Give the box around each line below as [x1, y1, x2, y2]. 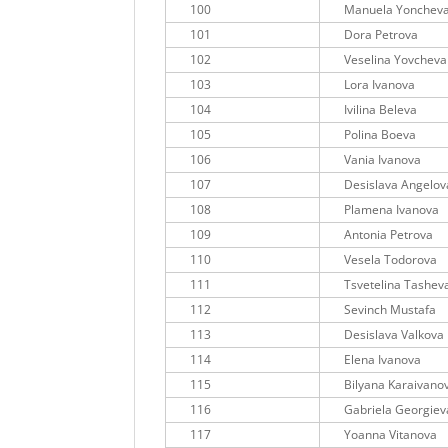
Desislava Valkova [344, 326, 445, 344]
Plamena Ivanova [344, 201, 440, 219]
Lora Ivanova [344, 76, 416, 94]
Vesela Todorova [344, 251, 438, 269]
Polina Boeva [344, 126, 417, 144]
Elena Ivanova [344, 351, 422, 369]
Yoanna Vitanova [344, 426, 438, 444]
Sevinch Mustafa [344, 301, 437, 319]
